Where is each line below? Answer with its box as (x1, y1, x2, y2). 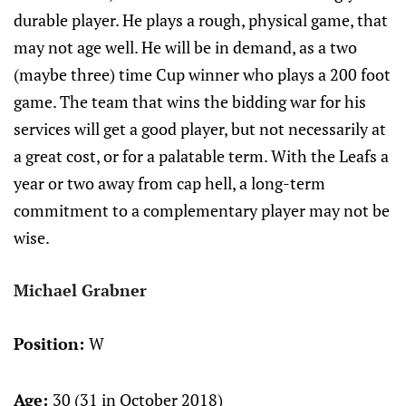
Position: (14, 333, 89, 354)
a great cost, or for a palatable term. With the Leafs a (14, 145, 389, 167)
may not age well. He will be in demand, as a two (14, 36, 357, 58)
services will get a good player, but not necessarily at (14, 118, 386, 140)
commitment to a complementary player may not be (14, 199, 390, 221)
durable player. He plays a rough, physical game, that (14, 9, 388, 31)
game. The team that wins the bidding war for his (14, 91, 366, 112)
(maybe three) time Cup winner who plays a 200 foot (14, 63, 391, 85)
